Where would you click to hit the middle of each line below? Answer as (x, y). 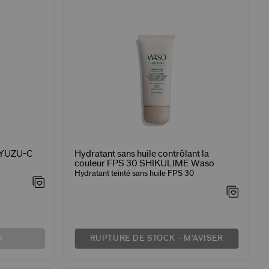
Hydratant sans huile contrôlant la (141, 154)
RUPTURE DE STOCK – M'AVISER (156, 239)
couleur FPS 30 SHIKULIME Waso (144, 163)
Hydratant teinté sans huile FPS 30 (134, 173)
